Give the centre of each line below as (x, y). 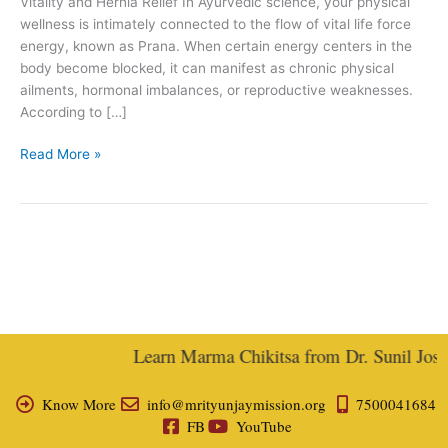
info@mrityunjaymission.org (236, 404)
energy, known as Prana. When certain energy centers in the (216, 45)
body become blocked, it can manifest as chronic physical (207, 67)
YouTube (263, 426)
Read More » (60, 154)
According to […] (73, 111)
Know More (79, 404)
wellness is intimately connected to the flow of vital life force (215, 23)
